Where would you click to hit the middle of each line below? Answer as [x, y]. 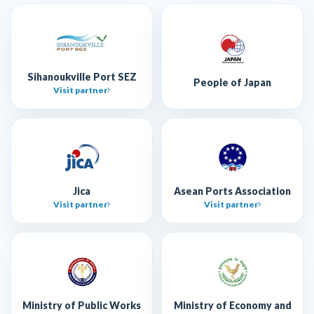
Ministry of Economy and [232, 305]
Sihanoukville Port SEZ [82, 76]
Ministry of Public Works [82, 305]
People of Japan [232, 83]
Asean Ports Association [232, 191]
